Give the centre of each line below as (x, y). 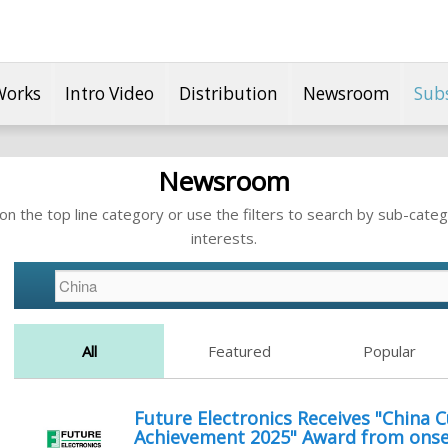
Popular (389, 351)
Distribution (228, 93)
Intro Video (110, 93)
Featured (239, 351)
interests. (224, 238)
